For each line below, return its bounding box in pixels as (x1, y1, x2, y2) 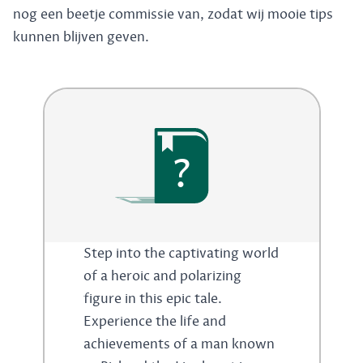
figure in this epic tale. (83, 291, 222, 307)
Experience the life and (83, 314, 226, 330)
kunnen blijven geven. (13, 29, 149, 45)
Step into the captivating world (83, 246, 279, 262)
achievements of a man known (83, 336, 275, 352)
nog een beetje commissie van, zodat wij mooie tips (13, 6, 333, 23)
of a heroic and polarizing (83, 268, 241, 284)
